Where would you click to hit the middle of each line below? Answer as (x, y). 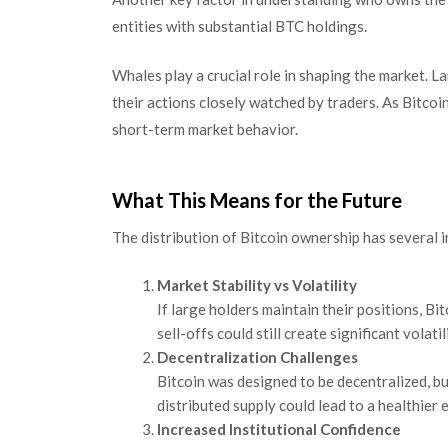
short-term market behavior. (205, 129)
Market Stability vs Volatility (257, 285)
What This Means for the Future (257, 199)
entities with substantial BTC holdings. (239, 25)
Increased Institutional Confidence (279, 429)
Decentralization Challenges (257, 357)
